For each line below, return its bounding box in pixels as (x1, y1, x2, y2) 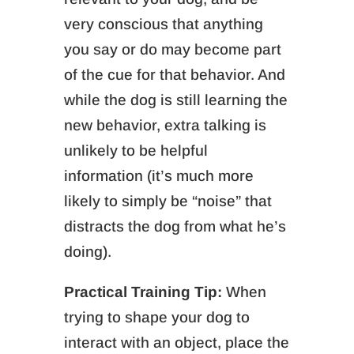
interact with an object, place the (63, 334, 289, 351)
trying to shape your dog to (63, 309, 250, 326)
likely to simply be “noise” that (63, 193, 272, 209)
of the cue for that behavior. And (63, 66, 285, 83)
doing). (63, 243, 111, 260)
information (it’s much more (63, 168, 254, 184)
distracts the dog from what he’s (63, 218, 286, 235)
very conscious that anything (63, 16, 263, 32)
